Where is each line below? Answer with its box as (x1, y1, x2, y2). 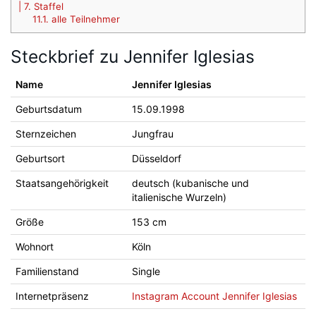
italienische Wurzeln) (132, 191, 226, 203)
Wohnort (16, 241, 54, 253)
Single (132, 265, 160, 277)
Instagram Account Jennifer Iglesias (132, 290, 297, 302)
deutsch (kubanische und (132, 177, 249, 189)
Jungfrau (132, 128, 174, 140)
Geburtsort (16, 152, 65, 164)
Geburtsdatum (16, 103, 82, 115)
